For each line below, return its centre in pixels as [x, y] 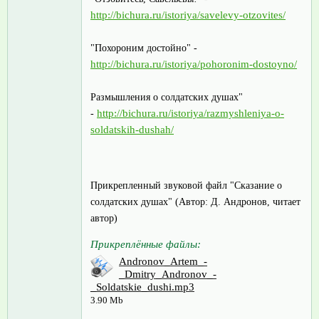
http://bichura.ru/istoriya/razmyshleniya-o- [190, 113]
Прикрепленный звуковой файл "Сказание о [186, 185]
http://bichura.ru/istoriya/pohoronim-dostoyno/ [194, 64]
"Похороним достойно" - [144, 48]
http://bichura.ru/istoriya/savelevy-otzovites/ [188, 15]
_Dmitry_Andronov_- [168, 274]
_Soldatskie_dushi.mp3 [142, 287]
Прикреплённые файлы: [146, 244]
